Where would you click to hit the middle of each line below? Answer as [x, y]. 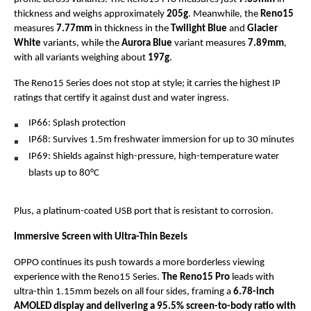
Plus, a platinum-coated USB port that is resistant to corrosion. [144, 211]
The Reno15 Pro [196, 277]
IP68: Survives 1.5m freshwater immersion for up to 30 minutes [162, 140]
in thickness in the [132, 29]
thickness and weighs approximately [90, 14]
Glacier [262, 29]
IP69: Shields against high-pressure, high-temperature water [154, 157]
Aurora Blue [148, 43]
